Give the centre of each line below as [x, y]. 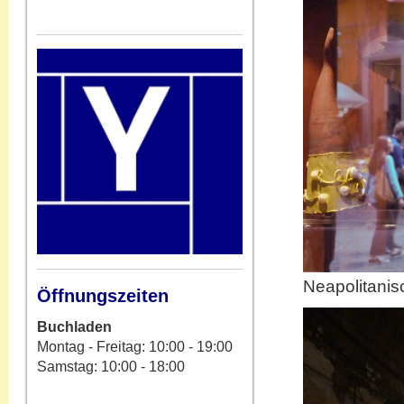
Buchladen [74, 327]
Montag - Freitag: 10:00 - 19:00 [135, 347]
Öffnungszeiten [103, 296]
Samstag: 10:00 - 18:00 [111, 367]
